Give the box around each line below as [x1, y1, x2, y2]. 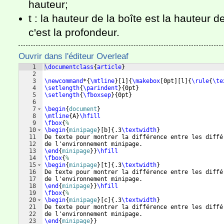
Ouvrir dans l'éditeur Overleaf [18, 51, 128, 61]
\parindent [83, 84, 118, 91]
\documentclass [44, 63, 93, 70]
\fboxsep [83, 91, 111, 98]
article [97, 63, 121, 70]
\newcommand [44, 77, 83, 84]
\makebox [132, 77, 160, 84]
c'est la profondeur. [28, 26, 119, 38]
